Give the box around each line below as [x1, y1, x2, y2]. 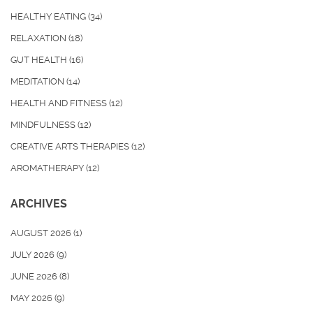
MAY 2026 [10, 293, 54, 304]
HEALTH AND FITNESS [10, 98, 109, 109]
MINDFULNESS [10, 119, 78, 131]
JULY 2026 [10, 249, 57, 261]
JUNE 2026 [10, 271, 59, 282]
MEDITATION [10, 76, 66, 87]
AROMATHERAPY [10, 163, 86, 174]
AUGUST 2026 [10, 228, 73, 239]
